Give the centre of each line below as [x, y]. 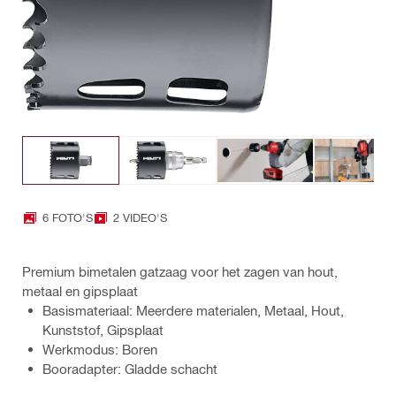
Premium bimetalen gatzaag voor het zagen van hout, [180, 271]
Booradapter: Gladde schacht [130, 368]
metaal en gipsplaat [80, 290]
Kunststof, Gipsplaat [103, 329]
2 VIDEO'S [140, 217]
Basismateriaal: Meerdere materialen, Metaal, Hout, [193, 310]
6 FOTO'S [68, 217]
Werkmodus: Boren [100, 349]
